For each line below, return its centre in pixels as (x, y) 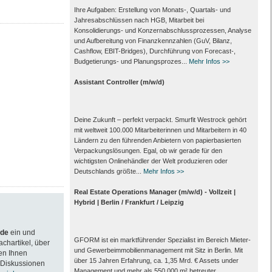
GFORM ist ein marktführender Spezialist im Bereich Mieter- (162, 240)
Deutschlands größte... (108, 171)
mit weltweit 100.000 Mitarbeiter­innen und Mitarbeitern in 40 (160, 130)
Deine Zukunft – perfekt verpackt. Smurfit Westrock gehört (160, 120)
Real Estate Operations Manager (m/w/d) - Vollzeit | (155, 192)
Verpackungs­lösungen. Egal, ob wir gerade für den (148, 151)
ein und (22, 233)
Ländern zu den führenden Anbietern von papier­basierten (157, 140)
